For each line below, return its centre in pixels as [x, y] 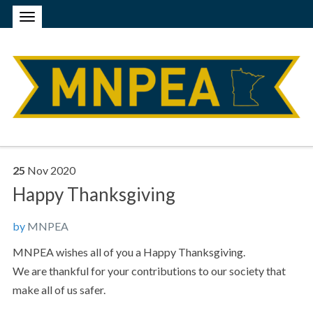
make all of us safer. [59, 289]
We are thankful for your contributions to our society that [149, 270]
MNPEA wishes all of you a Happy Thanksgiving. [129, 252]
